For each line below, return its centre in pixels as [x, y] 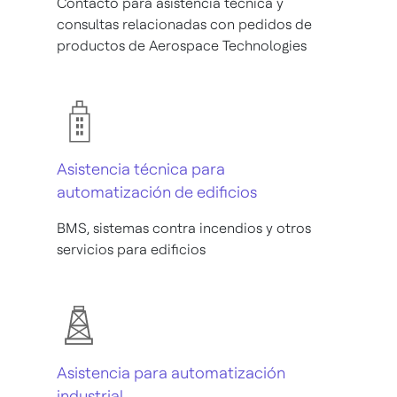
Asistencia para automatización [171, 372]
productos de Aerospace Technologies [182, 45]
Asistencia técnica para [141, 168]
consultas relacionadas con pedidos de [184, 24]
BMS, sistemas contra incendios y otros [184, 228]
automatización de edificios [157, 191]
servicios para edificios [131, 249]
